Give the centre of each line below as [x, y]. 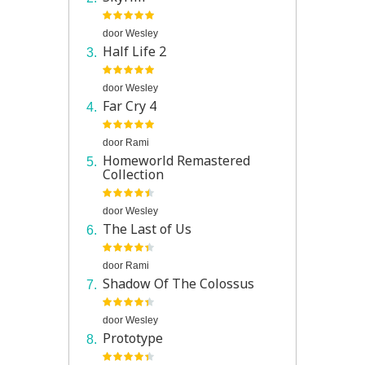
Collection [133, 175]
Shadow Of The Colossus [178, 284]
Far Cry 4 [129, 106]
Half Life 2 [134, 52]
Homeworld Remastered [176, 161]
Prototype [132, 339]
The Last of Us [147, 229]
